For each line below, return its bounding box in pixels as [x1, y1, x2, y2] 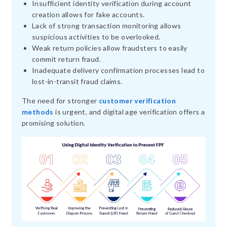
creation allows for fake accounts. [32, 10, 145, 19]
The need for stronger [22, 96, 99, 105]
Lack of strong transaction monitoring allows [32, 21, 181, 30]
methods [22, 107, 54, 116]
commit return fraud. [32, 54, 101, 63]
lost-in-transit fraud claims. [32, 77, 123, 86]
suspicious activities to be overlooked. [32, 32, 161, 41]
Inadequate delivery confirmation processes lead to [32, 65, 205, 74]
